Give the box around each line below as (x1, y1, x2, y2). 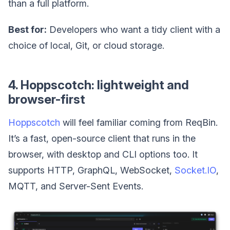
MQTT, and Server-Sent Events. (8, 181, 143, 192)
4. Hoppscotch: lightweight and (8, 78, 189, 93)
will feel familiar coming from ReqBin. (60, 117, 218, 128)
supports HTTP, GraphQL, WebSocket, (8, 165, 175, 176)
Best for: (8, 24, 47, 35)
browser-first (8, 92, 85, 107)
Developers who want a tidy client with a (47, 24, 220, 35)
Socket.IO (175, 165, 216, 176)
